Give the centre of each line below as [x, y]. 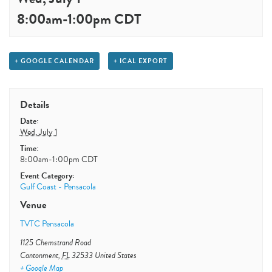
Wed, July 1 [39, 132]
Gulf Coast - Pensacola [58, 186]
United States [115, 255]
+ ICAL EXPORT [140, 61]
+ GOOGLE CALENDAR [54, 61]
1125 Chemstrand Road [55, 242]
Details [34, 104]
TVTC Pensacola [47, 223]
